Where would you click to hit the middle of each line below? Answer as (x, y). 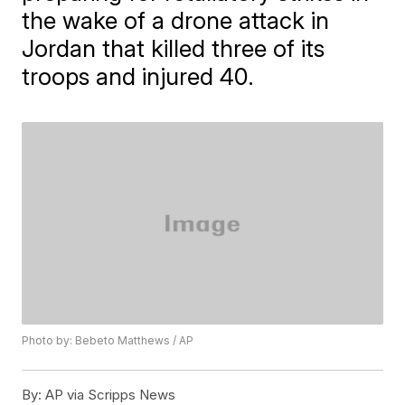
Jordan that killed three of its (174, 48)
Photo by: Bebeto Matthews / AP (108, 341)
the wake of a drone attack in (176, 20)
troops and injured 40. (138, 76)
